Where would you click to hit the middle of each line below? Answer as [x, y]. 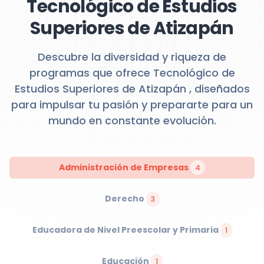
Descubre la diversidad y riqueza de [132, 57]
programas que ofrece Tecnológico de [132, 73]
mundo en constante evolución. [132, 121]
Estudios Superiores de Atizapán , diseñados [132, 89]
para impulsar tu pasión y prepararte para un [132, 105]
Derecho [125, 199]
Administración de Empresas [125, 167]
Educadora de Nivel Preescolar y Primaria [126, 230]
